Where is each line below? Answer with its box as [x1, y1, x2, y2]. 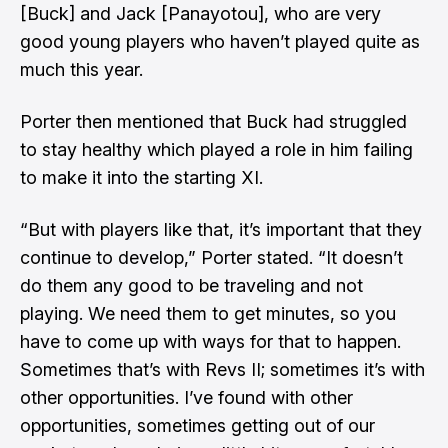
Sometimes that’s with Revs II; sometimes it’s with [20, 359, 425, 380]
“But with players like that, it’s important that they [20, 219, 422, 240]
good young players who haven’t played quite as [20, 31, 420, 52]
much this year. [20, 59, 143, 80]
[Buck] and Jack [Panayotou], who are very [20, 3, 381, 24]
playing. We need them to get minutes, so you [20, 303, 396, 324]
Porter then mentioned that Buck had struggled [20, 111, 407, 132]
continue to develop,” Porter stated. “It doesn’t [20, 247, 403, 268]
